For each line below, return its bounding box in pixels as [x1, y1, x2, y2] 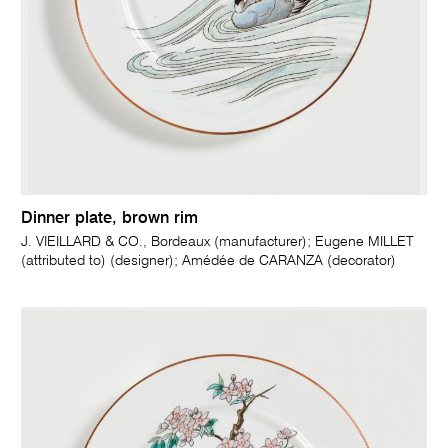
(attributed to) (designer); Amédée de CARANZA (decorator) [21, 253, 397, 268]
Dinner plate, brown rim [21, 210, 199, 227]
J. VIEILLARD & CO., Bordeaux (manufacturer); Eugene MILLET [21, 234, 415, 249]
